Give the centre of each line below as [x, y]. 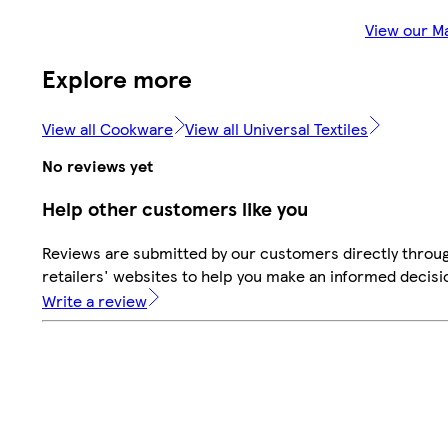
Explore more [117, 77]
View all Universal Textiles [276, 128]
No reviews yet [97, 165]
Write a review [94, 301]
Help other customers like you [175, 209]
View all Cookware [107, 128]
